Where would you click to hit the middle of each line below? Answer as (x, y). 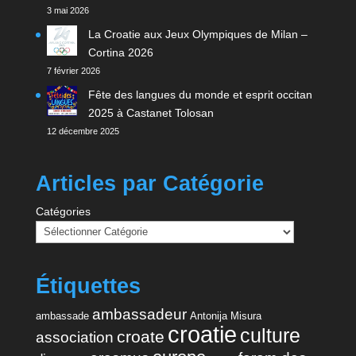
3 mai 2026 (68, 10)
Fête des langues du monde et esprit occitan (200, 94)
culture (270, 335)
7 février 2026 (73, 70)
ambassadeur (139, 314)
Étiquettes (88, 286)
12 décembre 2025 (83, 131)
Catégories (63, 211)
